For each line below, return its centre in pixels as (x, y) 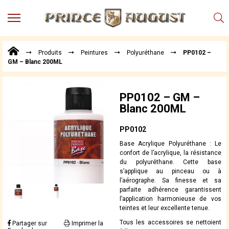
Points (36, 55)
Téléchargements (54, 124)
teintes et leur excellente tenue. (165, 208)
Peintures (94, 53)
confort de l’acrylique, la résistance (170, 153)
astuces (38, 161)
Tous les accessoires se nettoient (170, 223)
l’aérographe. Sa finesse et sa (170, 181)
